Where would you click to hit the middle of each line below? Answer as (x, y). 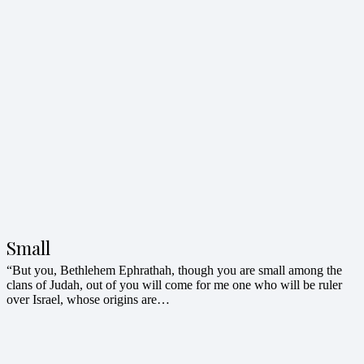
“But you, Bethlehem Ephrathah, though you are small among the (174, 271)
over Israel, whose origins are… (88, 300)
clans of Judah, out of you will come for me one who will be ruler (174, 285)
